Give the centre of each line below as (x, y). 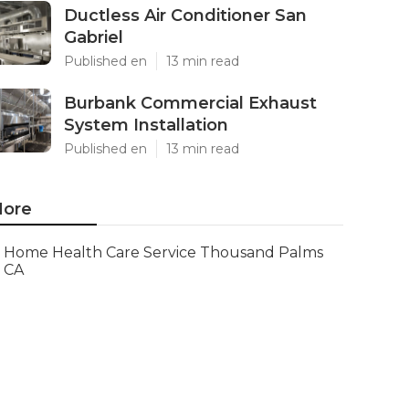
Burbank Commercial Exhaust (190, 103)
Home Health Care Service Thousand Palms (163, 252)
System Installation (146, 125)
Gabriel (94, 37)
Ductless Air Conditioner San (185, 16)
